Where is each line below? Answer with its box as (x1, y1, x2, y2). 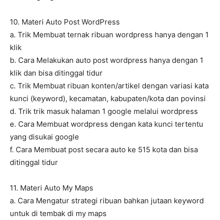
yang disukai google (10, 132, 79, 142)
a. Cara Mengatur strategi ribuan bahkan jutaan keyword (10, 196, 204, 206)
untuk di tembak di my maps (10, 209, 107, 219)
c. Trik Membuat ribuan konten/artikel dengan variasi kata (10, 81, 209, 91)
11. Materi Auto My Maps (10, 183, 93, 193)
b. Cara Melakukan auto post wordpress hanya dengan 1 (10, 55, 203, 65)
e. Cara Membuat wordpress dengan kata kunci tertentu (10, 119, 203, 129)
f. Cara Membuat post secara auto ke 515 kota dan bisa (10, 145, 198, 155)
